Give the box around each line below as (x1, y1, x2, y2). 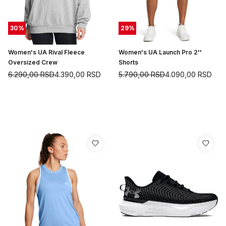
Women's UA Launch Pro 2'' (119, 48, 202, 56)
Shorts (119, 58, 138, 66)
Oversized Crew (8, 58, 58, 66)
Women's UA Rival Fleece (8, 48, 85, 56)
